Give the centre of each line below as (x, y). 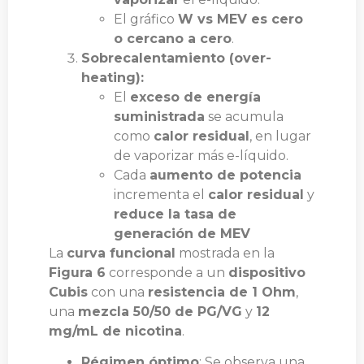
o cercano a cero (173, 38)
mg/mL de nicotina (115, 331)
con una (118, 292)
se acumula (244, 116)
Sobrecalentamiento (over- (176, 58)
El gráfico (146, 19)
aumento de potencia (225, 175)
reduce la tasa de (175, 214)
